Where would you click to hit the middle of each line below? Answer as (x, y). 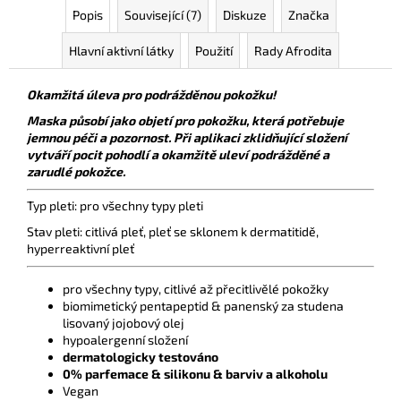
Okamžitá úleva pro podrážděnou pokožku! (151, 94)
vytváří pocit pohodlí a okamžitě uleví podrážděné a (178, 154)
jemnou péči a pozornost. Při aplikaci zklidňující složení (187, 137)
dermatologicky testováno (141, 356)
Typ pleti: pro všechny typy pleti (115, 205)
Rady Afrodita (293, 50)
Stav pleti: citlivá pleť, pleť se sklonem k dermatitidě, (173, 231)
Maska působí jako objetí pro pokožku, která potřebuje (185, 120)
